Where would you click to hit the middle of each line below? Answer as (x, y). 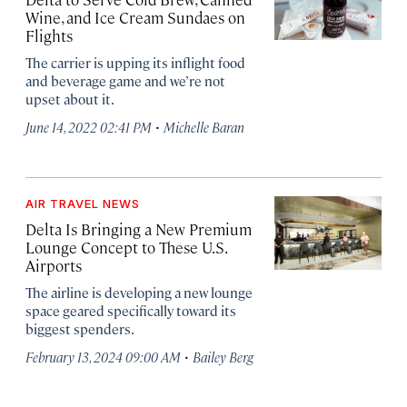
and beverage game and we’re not (125, 80)
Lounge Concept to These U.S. (126, 247)
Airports (54, 265)
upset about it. (70, 99)
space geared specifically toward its (131, 310)
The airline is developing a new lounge (139, 292)
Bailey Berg (223, 357)
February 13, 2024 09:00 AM (103, 357)
